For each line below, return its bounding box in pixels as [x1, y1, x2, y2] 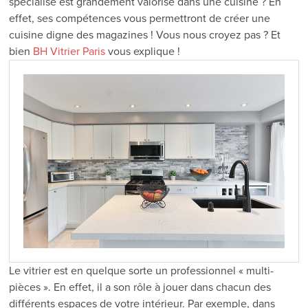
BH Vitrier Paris [33, 44, 106, 58]
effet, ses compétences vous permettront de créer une [9, 11, 271, 25]
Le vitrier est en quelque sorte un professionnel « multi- [9, 263, 274, 278]
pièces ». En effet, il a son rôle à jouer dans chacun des [9, 280, 272, 294]
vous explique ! [105, 44, 181, 58]
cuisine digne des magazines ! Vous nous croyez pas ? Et [9, 27, 281, 42]
